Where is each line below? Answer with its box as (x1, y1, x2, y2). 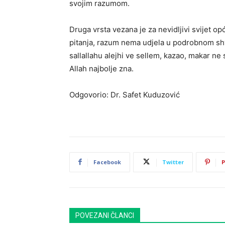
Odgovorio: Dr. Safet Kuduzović (69, 89, 180, 99)
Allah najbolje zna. (69, 63, 134, 73)
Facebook (93, 158, 121, 166)
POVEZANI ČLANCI (75, 211, 134, 219)
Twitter (162, 158, 184, 166)
